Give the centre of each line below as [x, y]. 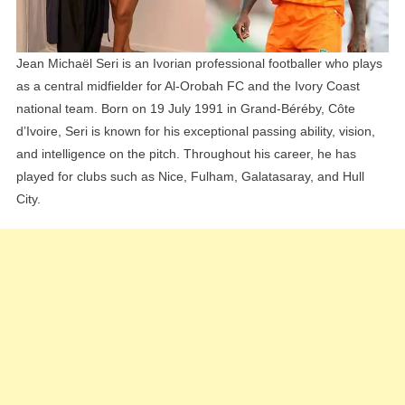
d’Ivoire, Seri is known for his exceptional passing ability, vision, [195, 132]
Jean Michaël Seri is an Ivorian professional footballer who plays [199, 64]
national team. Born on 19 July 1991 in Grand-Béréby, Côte [185, 109]
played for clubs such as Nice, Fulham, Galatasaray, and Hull [190, 177]
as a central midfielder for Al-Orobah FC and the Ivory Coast [188, 86]
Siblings [363, 20]
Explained [369, 43]
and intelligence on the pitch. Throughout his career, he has [186, 154]
